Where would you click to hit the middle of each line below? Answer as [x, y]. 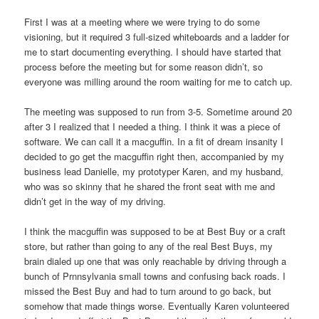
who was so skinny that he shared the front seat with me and [150, 187]
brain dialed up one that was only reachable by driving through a [156, 261]
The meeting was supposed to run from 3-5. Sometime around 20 [158, 112]
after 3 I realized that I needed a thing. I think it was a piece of [153, 127]
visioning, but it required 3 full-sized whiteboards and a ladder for [157, 37]
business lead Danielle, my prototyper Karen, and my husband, [154, 172]
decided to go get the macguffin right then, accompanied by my [155, 157]
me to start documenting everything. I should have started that [153, 52]
